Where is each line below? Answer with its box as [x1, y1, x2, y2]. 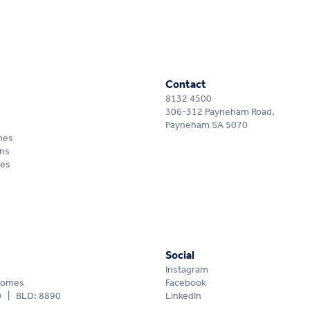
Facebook [165, 274, 207, 293]
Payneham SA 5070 [165, 116, 248, 136]
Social [165, 245, 195, 267]
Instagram [165, 261, 209, 280]
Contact [165, 74, 207, 96]
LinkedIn [165, 287, 202, 307]
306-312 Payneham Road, [165, 103, 275, 122]
